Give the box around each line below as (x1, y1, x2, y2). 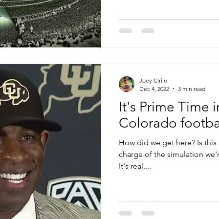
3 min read (178, 85, 205, 92)
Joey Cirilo (139, 76, 167, 84)
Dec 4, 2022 (139, 85, 169, 92)
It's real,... (119, 161, 151, 171)
